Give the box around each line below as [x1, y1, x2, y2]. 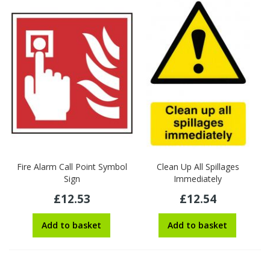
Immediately [174, 173, 222, 185]
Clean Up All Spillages [156, 161, 239, 173]
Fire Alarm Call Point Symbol [16, 161, 127, 173]
